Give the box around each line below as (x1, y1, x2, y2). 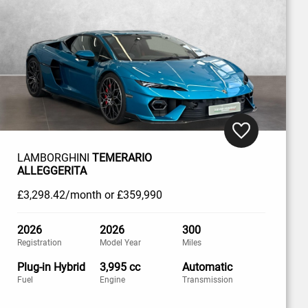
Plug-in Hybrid (16, 261, 85, 274)
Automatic (182, 261, 233, 274)
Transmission (182, 275, 234, 285)
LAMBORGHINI (16, 151, 92, 165)
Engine (100, 275, 126, 285)
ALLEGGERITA (16, 164, 87, 178)
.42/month (49, 188, 102, 202)
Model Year (100, 238, 142, 248)
